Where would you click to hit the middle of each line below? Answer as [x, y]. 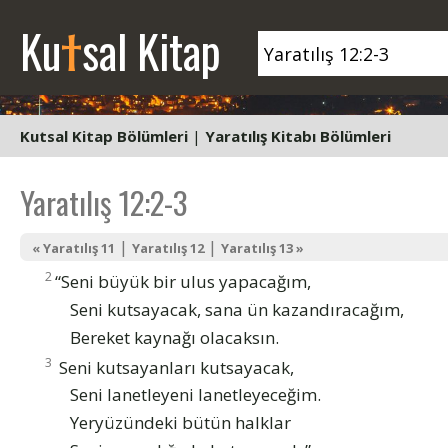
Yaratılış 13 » [262, 248]
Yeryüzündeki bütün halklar [180, 423]
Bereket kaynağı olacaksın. [174, 337]
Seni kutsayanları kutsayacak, [174, 367]
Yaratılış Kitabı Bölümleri [298, 136]
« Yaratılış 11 [73, 248]
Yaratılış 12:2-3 [104, 202]
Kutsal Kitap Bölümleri [104, 136]
